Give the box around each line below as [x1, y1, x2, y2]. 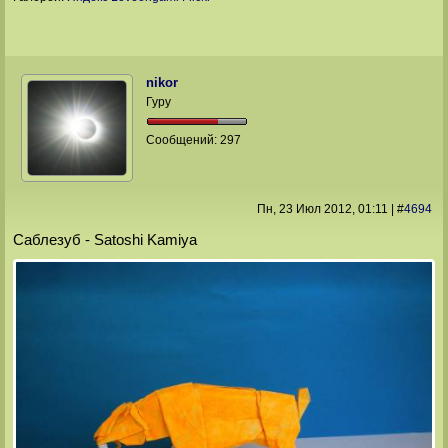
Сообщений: [146, 132, 221, 147]
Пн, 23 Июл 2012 [256, 201, 352, 216]
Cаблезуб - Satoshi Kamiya [12, 231, 197, 249]
